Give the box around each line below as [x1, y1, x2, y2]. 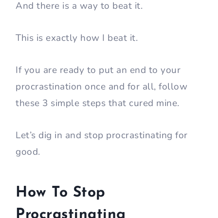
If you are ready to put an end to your [16, 64, 181, 77]
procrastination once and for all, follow [16, 80, 187, 93]
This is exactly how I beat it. [16, 32, 141, 45]
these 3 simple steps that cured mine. [16, 97, 182, 110]
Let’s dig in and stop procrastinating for [16, 129, 188, 142]
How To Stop [16, 185, 106, 201]
